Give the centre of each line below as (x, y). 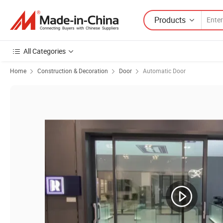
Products (170, 20)
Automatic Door (164, 71)
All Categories (45, 51)
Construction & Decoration (73, 71)
